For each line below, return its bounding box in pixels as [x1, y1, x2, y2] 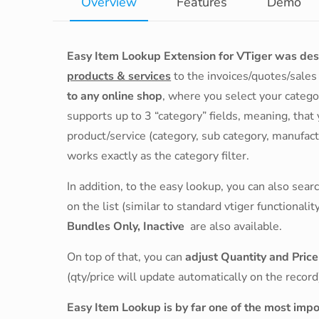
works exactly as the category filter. [67, 148, 250, 164]
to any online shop [67, 88, 163, 104]
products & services [67, 68, 172, 84]
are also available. [184, 219, 283, 234]
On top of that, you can [67, 249, 186, 265]
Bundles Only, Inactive [67, 219, 185, 234]
